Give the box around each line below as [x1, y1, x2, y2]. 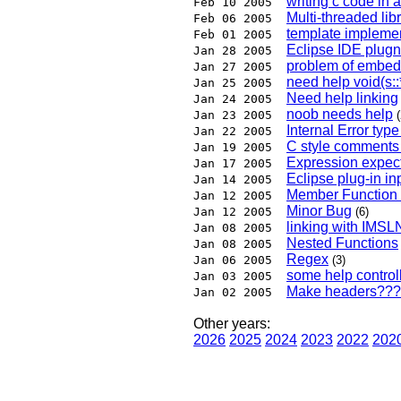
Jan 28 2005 [193, 44, 272, 58]
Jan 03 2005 [193, 269, 272, 284]
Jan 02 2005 [193, 286, 272, 300]
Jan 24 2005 [193, 92, 272, 107]
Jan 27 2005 [193, 60, 272, 74]
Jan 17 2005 [193, 157, 272, 171]
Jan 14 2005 [193, 173, 272, 187]
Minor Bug [286, 203, 352, 219]
